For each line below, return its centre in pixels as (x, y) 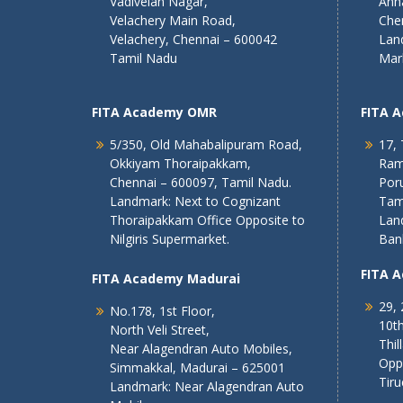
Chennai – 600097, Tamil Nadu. (201, 182)
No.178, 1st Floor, (162, 311)
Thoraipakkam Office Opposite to (207, 220)
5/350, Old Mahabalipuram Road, (206, 144)
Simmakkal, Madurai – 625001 (197, 367)
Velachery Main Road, (173, 20)
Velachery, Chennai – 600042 (193, 39)
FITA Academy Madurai (166, 278)
